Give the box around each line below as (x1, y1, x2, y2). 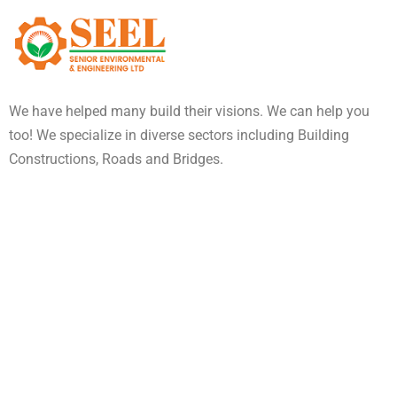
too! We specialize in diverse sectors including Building (9, 126, 349, 144)
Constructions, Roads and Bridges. (9, 150, 223, 167)
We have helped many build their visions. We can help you (9, 102, 370, 120)
